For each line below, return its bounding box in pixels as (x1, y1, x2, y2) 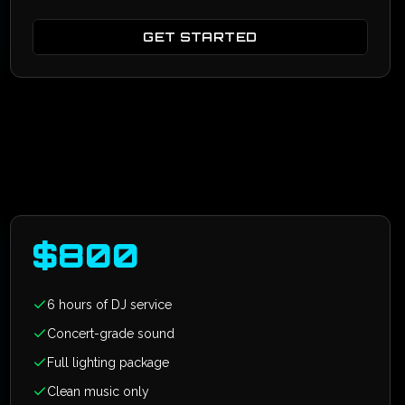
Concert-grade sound (46, 326, 174, 341)
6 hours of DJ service (46, 297, 172, 312)
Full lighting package (46, 355, 169, 370)
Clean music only (46, 384, 149, 399)
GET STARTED (143, 29, 258, 44)
